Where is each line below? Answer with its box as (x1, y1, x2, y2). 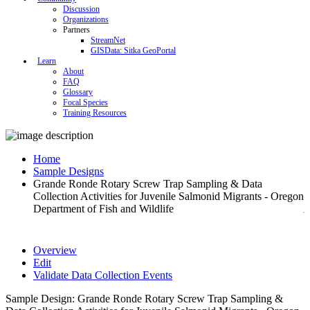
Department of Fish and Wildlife (33, 203, 174, 215)
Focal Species (63, 98, 108, 107)
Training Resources (63, 108, 127, 118)
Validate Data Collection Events (33, 269, 172, 281)
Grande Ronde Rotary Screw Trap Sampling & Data (33, 178, 262, 190)
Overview (33, 244, 77, 256)
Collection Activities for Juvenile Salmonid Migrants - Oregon (33, 190, 304, 202)
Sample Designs (33, 165, 104, 177)
